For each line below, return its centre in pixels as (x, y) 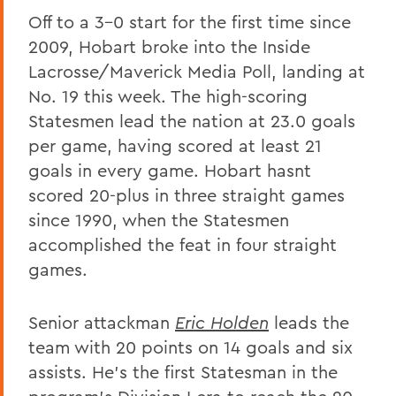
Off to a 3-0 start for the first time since (190, 21)
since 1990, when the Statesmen (159, 219)
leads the (309, 322)
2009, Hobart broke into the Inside (169, 46)
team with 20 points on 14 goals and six (190, 346)
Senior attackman (102, 322)
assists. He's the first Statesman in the (183, 371)
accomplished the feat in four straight (183, 244)
